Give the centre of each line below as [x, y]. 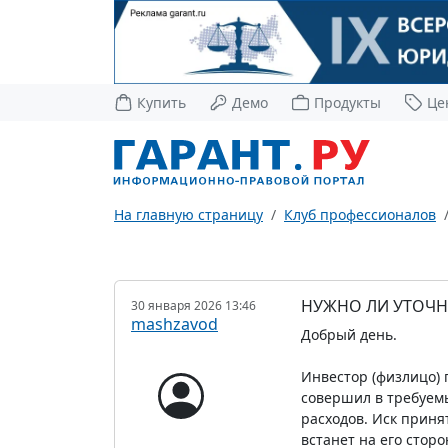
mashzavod [174, 323]
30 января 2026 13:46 [193, 305]
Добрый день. [348, 334]
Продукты [348, 102]
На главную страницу [188, 214]
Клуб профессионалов [360, 214]
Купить [162, 102]
